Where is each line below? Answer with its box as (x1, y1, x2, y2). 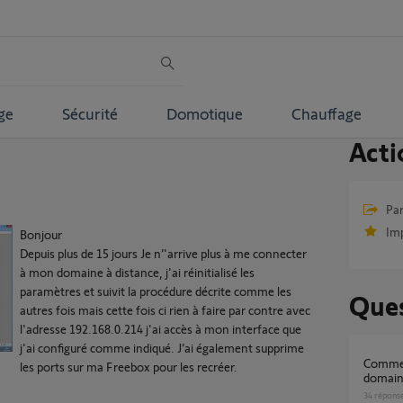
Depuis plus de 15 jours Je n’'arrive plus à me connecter (20, 246, 307, 261)
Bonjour (20, 227, 62, 242)
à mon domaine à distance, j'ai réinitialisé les (20, 264, 255, 280)
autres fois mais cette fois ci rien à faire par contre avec (20, 302, 310, 318)
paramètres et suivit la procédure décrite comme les (20, 283, 291, 299)
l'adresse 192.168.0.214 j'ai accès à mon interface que (20, 321, 301, 336)
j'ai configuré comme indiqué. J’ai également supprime (20, 340, 304, 355)
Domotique (166, 103, 243, 123)
